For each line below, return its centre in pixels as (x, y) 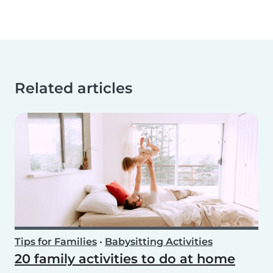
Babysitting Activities (159, 241)
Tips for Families (56, 241)
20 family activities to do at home (125, 258)
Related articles (73, 88)
